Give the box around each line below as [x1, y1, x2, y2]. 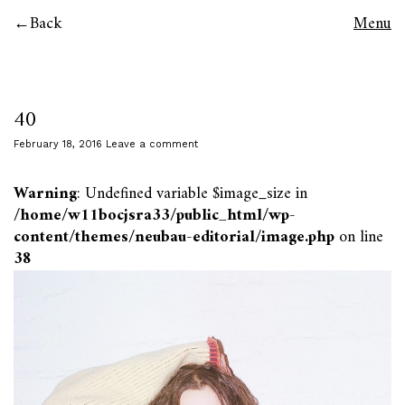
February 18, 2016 [14, 138, 102, 150]
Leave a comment [106, 138, 198, 150]
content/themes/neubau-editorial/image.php [14, 223, 334, 251]
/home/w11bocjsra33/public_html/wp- [14, 202, 296, 230]
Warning [14, 180, 77, 208]
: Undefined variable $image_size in [77, 180, 307, 208]
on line [334, 223, 383, 251]
